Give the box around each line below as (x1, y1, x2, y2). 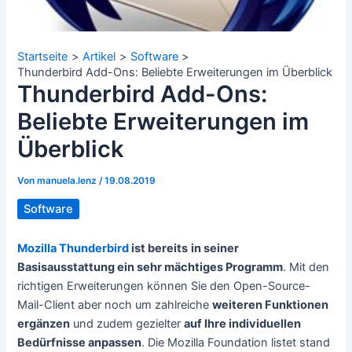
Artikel (82, 49, 116, 64)
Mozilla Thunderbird (17, 240, 130, 255)
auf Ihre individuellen (184, 316, 302, 331)
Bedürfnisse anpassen (17, 335, 142, 350)
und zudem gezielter (70, 316, 185, 331)
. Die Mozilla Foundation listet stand (141, 335, 331, 350)
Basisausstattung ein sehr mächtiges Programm (17, 259, 284, 274)
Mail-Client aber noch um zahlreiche (17, 297, 213, 312)
